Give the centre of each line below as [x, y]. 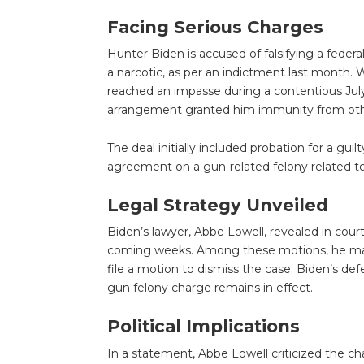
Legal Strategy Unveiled [217, 205]
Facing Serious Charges [215, 27]
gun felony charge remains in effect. [210, 288]
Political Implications [203, 327]
